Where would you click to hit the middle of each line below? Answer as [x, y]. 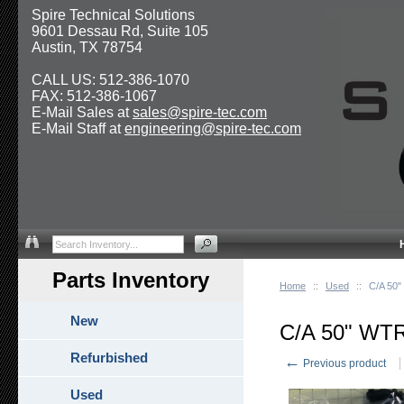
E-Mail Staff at [78, 129]
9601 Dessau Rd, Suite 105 [120, 31]
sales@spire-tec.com [200, 112]
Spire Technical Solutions [113, 15]
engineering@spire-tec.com [213, 129]
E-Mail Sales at [82, 112]
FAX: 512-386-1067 [94, 96]
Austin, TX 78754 [87, 47]
